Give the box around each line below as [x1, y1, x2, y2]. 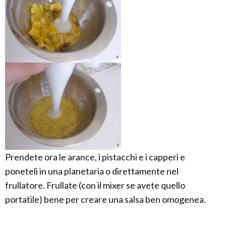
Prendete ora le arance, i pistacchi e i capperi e [5, 151, 185, 162]
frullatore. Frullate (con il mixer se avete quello [5, 179, 185, 191]
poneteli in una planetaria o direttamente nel [5, 165, 179, 177]
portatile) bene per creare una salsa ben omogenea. [5, 193, 206, 205]
